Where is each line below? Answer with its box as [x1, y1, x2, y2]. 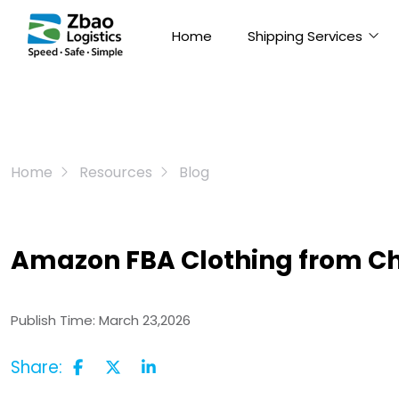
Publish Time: [11, 311, 99, 330]
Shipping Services [248, 26, 362, 45]
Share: [11, 354, 62, 379]
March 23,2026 [99, 311, 191, 330]
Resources [79, 162, 152, 183]
